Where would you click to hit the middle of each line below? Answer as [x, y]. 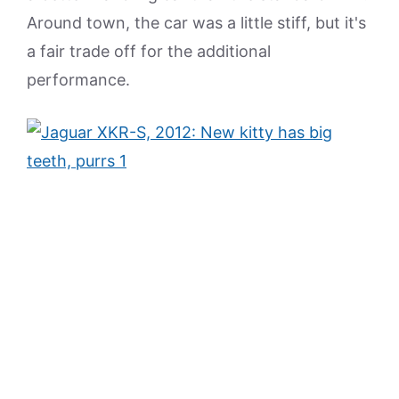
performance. [78, 80]
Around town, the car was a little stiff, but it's [196, 23]
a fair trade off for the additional [149, 51]
